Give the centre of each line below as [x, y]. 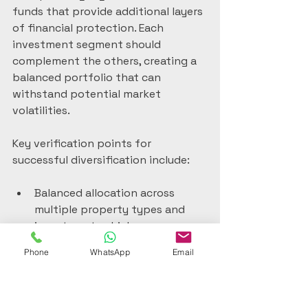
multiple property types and [111, 209]
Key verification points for [83, 143]
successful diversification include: [101, 160]
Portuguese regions [86, 275]
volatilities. [41, 110]
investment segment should [88, 44]
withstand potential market [88, 94]
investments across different [113, 259]
